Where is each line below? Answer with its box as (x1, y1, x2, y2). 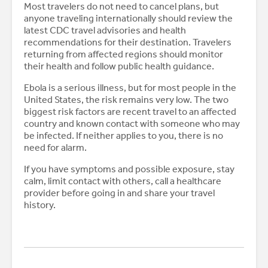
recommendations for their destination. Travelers (24, 36, 232, 48)
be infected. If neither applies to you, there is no (24, 130, 223, 142)
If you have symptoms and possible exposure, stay (24, 163, 234, 175)
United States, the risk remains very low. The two (24, 94, 229, 106)
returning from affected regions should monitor (24, 48, 223, 60)
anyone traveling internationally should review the (24, 13, 233, 25)
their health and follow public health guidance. (24, 60, 214, 72)
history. (24, 199, 56, 211)
